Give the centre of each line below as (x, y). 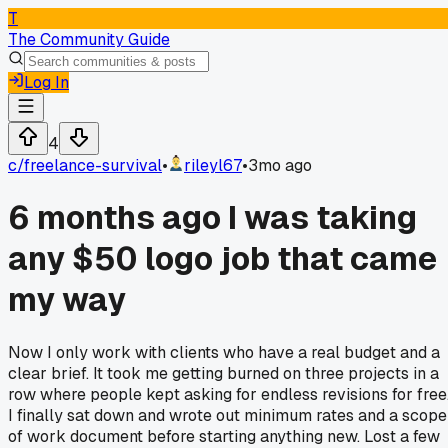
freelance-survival (93, 165)
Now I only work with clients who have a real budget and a (224, 352)
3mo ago (280, 165)
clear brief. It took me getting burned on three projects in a (223, 373)
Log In (46, 82)
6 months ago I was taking (212, 218)
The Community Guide (89, 39)
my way (67, 300)
